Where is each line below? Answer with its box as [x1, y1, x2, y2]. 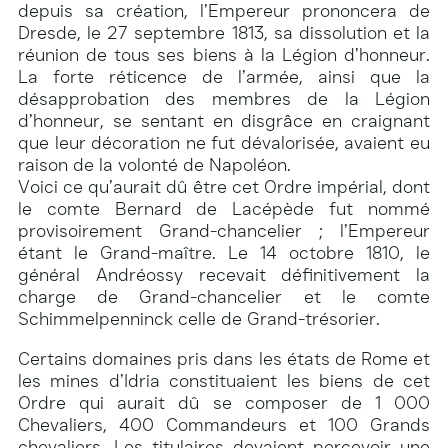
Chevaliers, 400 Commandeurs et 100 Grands [18, 413, 430, 436]
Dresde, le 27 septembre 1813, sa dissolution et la [18, 21, 430, 44]
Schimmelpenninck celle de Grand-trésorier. [18, 307, 380, 330]
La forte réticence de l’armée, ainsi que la [18, 65, 430, 88]
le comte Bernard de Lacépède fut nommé [18, 197, 430, 220]
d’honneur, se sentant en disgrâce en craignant [18, 109, 430, 132]
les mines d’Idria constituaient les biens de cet [18, 369, 430, 392]
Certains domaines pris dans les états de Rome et [18, 347, 430, 370]
